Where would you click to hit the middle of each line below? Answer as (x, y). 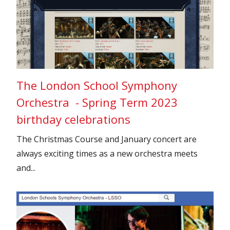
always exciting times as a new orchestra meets (107, 154)
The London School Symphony (97, 85)
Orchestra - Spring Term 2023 (97, 102)
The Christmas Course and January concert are (107, 139)
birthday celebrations (74, 119)
